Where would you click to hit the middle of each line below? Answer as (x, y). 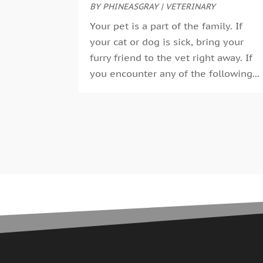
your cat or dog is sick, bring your (167, 41)
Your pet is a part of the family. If (166, 26)
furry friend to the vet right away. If (171, 57)
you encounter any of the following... (175, 73)
